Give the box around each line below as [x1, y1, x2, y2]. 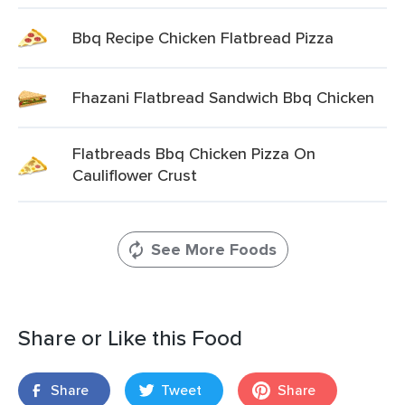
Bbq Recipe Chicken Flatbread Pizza [72, 26, 334, 49]
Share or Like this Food [18, 322, 242, 353]
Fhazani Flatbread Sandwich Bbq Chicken [72, 86, 374, 108]
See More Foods [150, 238, 277, 261]
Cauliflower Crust [72, 164, 197, 186]
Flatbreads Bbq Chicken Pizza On [72, 142, 316, 165]
